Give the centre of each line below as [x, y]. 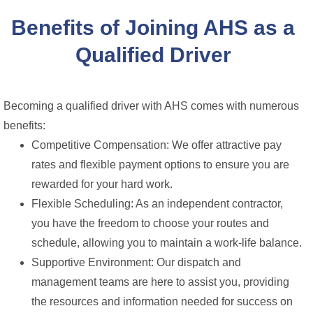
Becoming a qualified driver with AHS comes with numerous [151, 105]
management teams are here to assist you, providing [160, 282]
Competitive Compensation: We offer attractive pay [156, 145]
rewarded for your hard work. [102, 184]
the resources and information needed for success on [162, 301]
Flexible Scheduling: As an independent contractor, [157, 203]
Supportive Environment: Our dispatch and [136, 262]
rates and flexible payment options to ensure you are [160, 164]
